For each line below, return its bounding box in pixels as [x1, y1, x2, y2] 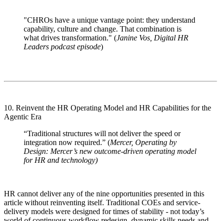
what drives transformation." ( [24, 33, 116, 42]
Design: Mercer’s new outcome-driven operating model [24, 147, 196, 155]
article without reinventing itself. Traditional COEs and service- [4, 198, 200, 207]
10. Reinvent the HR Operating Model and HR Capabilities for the [4, 103, 211, 112]
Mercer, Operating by [110, 138, 177, 147]
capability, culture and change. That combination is [24, 24, 182, 33]
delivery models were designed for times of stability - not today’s [4, 207, 204, 216]
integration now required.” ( [24, 138, 110, 147]
